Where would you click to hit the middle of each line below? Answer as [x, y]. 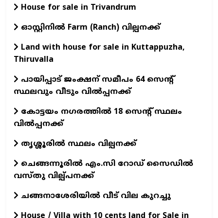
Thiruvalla [34, 60]
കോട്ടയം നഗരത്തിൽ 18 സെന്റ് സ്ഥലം [100, 112]
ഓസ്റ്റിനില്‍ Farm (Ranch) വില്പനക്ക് [89, 27]
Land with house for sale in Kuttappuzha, [102, 47]
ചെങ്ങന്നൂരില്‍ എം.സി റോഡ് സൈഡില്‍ [106, 164]
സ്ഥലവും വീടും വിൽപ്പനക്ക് [72, 92]
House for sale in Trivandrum [77, 8]
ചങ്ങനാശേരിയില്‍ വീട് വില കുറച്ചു [95, 196]
